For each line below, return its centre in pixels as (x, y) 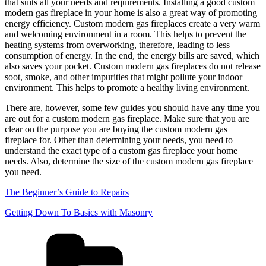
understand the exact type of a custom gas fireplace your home (121, 150)
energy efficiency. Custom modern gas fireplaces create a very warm (132, 23)
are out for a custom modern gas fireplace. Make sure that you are (127, 118)
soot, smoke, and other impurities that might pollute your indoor (123, 77)
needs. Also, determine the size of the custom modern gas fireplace (129, 161)
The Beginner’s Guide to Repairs (67, 192)
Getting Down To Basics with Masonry (79, 212)
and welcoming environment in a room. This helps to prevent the (126, 34)
